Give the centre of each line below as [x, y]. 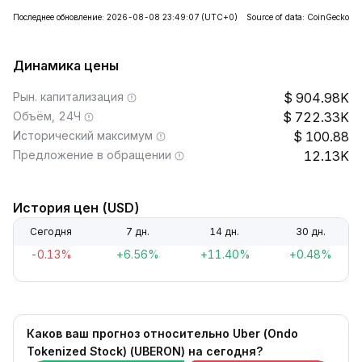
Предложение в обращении [92, 155]
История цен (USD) [76, 208]
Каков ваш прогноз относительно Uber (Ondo [162, 333]
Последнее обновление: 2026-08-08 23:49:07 [106, 17]
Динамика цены [66, 65]
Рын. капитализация [68, 97]
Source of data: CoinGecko [298, 17]
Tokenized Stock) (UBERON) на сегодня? [145, 351]
